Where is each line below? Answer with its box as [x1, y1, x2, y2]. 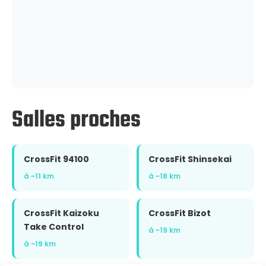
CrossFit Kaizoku [24, 207, 99, 219]
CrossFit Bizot [148, 207, 211, 219]
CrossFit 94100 [24, 153, 89, 165]
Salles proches [12, 103, 141, 138]
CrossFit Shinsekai [148, 153, 232, 165]
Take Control [24, 221, 84, 233]
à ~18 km [148, 171, 180, 181]
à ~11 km [24, 171, 54, 181]
